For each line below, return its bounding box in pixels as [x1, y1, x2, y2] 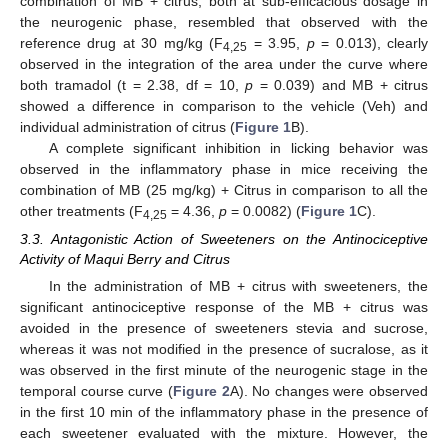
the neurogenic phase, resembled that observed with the [20, 13, 428, 30]
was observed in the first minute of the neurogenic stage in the [20, 361, 428, 378]
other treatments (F [20, 202, 143, 219]
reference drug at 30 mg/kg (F [20, 34, 224, 51]
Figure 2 [172, 382, 230, 399]
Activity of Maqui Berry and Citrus [20, 250, 230, 267]
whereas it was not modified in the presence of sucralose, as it [20, 340, 428, 357]
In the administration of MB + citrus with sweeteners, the [48, 277, 428, 294]
